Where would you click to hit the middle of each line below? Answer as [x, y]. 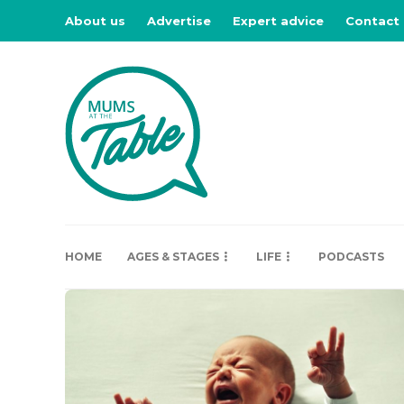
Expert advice [278, 21]
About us [95, 21]
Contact [372, 21]
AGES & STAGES [173, 257]
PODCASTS [351, 257]
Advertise [179, 21]
